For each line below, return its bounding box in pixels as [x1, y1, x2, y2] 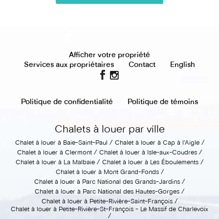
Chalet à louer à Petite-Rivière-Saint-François [42, 198, 173, 205]
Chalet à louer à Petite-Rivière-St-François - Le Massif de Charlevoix [11, 206, 208, 213]
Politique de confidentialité [21, 98, 113, 106]
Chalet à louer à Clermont [17, 150, 92, 156]
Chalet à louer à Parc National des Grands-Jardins [34, 179, 180, 185]
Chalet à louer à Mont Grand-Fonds [55, 169, 159, 175]
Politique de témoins [128, 98, 198, 106]
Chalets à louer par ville [54, 125, 165, 134]
